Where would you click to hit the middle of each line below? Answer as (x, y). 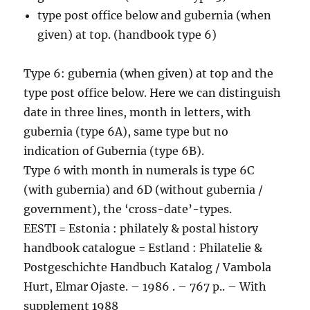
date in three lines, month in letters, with (138, 112)
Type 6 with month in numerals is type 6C (139, 170)
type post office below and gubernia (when (155, 15)
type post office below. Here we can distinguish (153, 92)
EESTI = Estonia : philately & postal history (141, 228)
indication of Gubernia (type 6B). (114, 151)
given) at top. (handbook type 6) (127, 34)
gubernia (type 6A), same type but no (126, 131)
